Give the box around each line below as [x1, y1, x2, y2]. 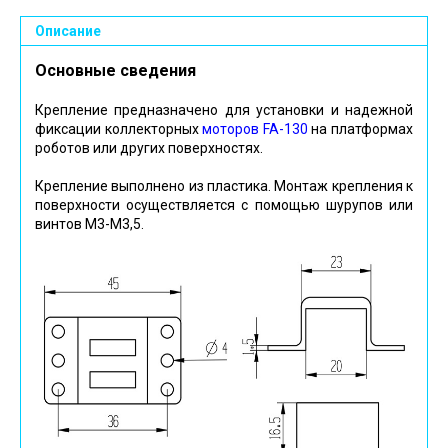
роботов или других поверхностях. [35, 140, 263, 157]
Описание [35, 23, 101, 40]
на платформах [307, 121, 414, 138]
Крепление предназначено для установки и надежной [35, 102, 413, 119]
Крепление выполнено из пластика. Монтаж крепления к [35, 178, 413, 195]
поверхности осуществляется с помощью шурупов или [35, 197, 413, 214]
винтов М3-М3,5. [35, 216, 144, 233]
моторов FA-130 [202, 121, 308, 138]
